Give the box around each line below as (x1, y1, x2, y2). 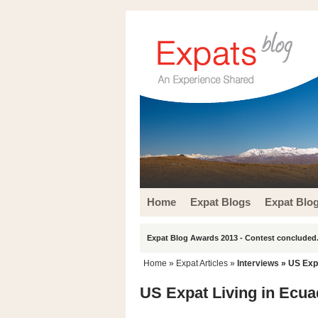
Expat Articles (176, 258, 228, 268)
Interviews (237, 258, 279, 268)
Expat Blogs (190, 196, 251, 208)
